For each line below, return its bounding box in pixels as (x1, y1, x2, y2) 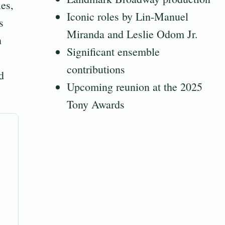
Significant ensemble (67, 44, 160, 59)
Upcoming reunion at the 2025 (67, 79, 203, 94)
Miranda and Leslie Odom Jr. (67, 27, 198, 42)
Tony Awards (67, 97, 125, 112)
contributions (67, 62, 126, 77)
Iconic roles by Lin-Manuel (67, 9, 189, 24)
